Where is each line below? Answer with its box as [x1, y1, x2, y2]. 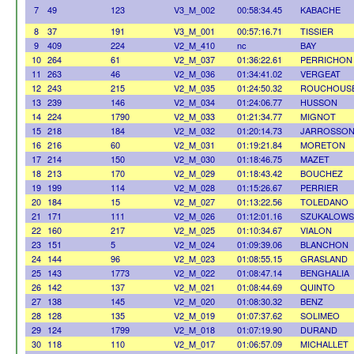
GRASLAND [300, 252, 348, 265]
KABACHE [300, 3, 341, 16]
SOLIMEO [300, 309, 340, 322]
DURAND [300, 323, 337, 336]
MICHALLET [300, 337, 348, 350]
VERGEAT [300, 67, 341, 80]
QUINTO [300, 281, 335, 293]
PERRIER [300, 181, 338, 194]
